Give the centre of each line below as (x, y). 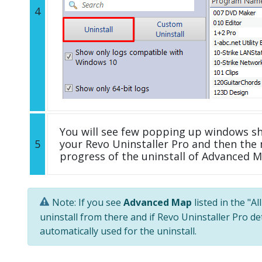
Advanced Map (158, 202)
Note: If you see (88, 202)
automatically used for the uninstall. (118, 231)
